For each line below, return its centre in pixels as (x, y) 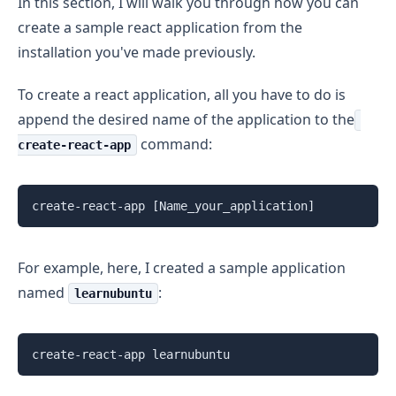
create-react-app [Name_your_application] (173, 206)
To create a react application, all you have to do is (182, 95)
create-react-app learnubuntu (131, 355)
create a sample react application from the (160, 28)
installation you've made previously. (137, 53)
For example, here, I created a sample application (182, 268)
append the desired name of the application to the (186, 120)
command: (175, 145)
